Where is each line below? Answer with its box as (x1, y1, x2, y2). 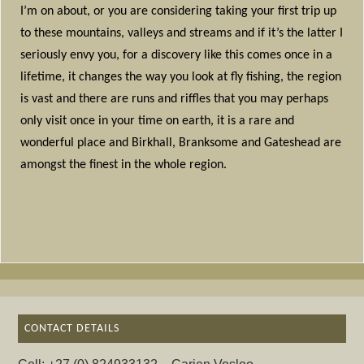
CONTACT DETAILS (24, 322, 120, 335)
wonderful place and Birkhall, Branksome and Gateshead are (20, 136, 342, 149)
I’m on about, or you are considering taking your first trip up (20, 4, 337, 18)
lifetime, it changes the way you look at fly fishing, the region (20, 70, 342, 84)
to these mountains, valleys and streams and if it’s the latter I (20, 26, 344, 40)
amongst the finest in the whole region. (20, 158, 227, 171)
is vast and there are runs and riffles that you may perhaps (20, 92, 329, 106)
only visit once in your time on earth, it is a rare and (20, 114, 295, 128)
